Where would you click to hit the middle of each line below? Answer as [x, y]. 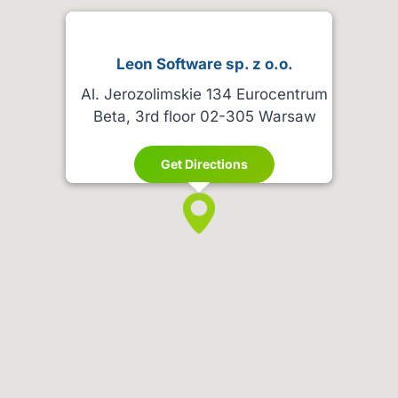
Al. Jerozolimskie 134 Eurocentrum [204, 94]
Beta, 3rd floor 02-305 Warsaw [204, 116]
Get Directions [204, 164]
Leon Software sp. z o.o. [204, 64]
